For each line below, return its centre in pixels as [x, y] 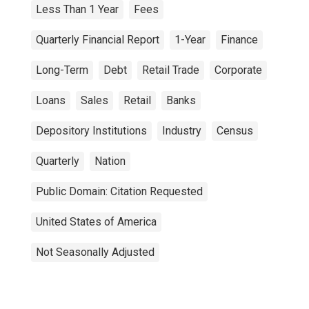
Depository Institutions [91, 131]
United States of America [96, 222]
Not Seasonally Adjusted [95, 252]
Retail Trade [171, 70]
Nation [110, 161]
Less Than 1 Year [77, 9]
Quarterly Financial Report [98, 40]
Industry [182, 131]
